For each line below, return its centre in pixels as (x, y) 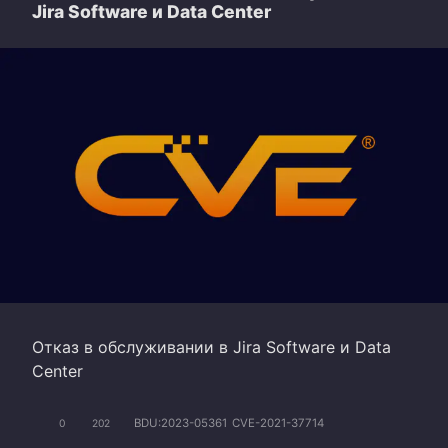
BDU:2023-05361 (180, 423)
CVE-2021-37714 (278, 423)
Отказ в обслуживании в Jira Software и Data (211, 346)
